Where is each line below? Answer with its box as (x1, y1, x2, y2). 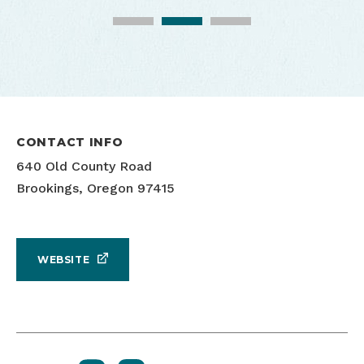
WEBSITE (37, 253, 90, 266)
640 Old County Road (16, 158, 152, 175)
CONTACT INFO (16, 135, 123, 150)
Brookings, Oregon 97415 (16, 180, 175, 197)
